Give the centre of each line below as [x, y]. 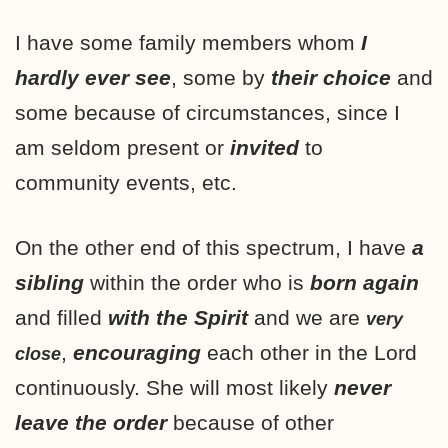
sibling [49, 282]
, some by [221, 77]
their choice [331, 77]
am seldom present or [122, 147]
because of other [250, 422]
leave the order [91, 422]
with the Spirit [178, 317]
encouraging [134, 352]
